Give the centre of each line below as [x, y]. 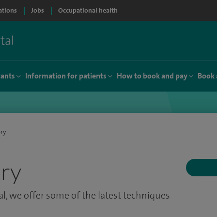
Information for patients [66, 76]
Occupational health [88, 10]
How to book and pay [152, 76]
